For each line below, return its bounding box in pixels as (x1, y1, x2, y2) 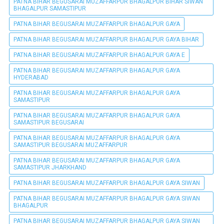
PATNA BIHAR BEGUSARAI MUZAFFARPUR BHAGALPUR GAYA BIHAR (13, 36, 199, 43)
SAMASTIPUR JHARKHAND (13, 164, 86, 171)
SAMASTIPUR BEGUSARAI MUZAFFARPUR (13, 141, 127, 149)
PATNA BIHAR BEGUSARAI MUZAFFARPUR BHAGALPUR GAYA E (13, 51, 185, 59)
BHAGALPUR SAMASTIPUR (13, 5, 86, 12)
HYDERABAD (13, 74, 48, 81)
